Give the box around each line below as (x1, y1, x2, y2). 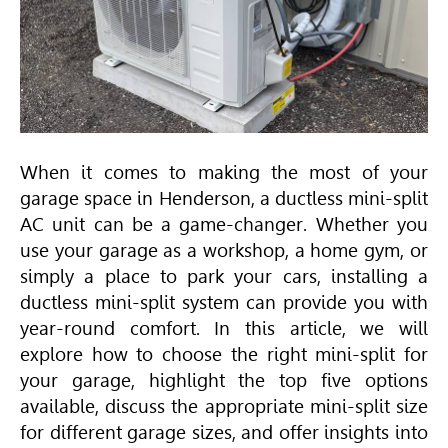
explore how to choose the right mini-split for (20, 342, 428, 366)
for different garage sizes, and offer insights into (20, 420, 428, 444)
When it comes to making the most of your (20, 160, 428, 184)
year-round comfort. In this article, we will (20, 316, 428, 340)
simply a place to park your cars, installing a (20, 264, 428, 288)
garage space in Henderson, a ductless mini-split (20, 186, 428, 210)
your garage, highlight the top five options (20, 368, 428, 392)
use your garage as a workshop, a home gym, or (20, 238, 428, 262)
